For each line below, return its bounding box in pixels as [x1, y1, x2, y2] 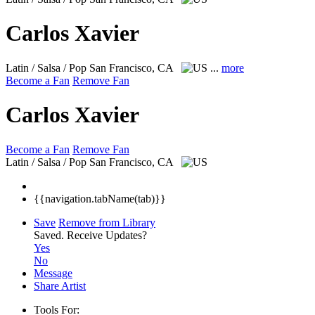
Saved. [34, 229, 67, 241]
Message [34, 266, 72, 279]
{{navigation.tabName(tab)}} [34, 192, 166, 205]
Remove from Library [58, 216, 155, 229]
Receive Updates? [67, 229, 147, 241]
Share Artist [34, 279, 86, 292]
